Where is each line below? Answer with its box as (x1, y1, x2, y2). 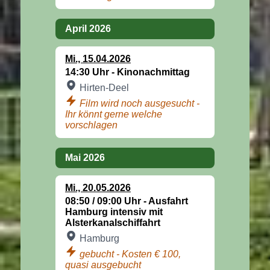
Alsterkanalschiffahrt (65, 217, 160, 228)
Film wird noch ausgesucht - (80, 98, 199, 108)
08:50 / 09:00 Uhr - (65, 195, 148, 206)
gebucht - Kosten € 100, (80, 248, 181, 259)
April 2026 (65, 23, 111, 34)
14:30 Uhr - (65, 66, 117, 77)
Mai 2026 (65, 152, 105, 163)
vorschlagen (65, 119, 118, 130)
